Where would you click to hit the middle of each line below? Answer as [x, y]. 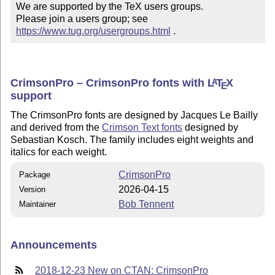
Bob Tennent [146, 204]
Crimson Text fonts [142, 127]
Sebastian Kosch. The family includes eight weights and [132, 139]
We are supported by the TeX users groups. [109, 7]
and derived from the [56, 127]
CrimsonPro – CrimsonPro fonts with [109, 83]
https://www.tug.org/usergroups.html [93, 31]
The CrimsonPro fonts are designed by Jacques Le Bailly [134, 115]
